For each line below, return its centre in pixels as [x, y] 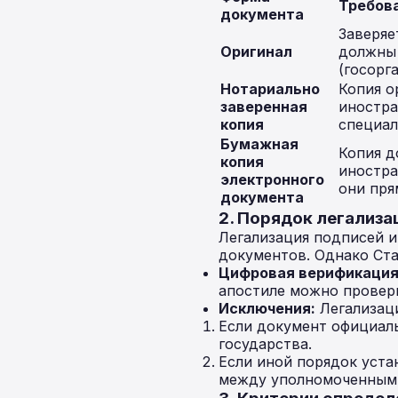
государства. [265, 344]
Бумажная [259, 144]
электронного [272, 179]
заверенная [264, 107]
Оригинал [256, 52]
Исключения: [267, 308]
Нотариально [270, 89]
